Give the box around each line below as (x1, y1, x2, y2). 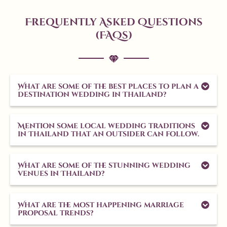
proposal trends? (18, 208, 93, 218)
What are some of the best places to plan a (18, 82, 199, 92)
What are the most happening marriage (18, 200, 184, 210)
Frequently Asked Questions (24, 15, 203, 29)
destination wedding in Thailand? (18, 90, 166, 100)
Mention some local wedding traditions (18, 121, 195, 131)
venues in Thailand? (18, 169, 104, 179)
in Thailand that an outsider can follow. (18, 129, 199, 139)
